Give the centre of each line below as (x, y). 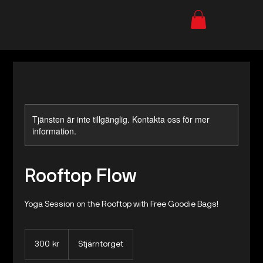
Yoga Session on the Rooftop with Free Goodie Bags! (122, 205)
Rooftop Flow (81, 177)
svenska (37, 239)
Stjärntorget (101, 245)
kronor (34, 246)
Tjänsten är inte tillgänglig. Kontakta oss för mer (121, 119)
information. (55, 131)
